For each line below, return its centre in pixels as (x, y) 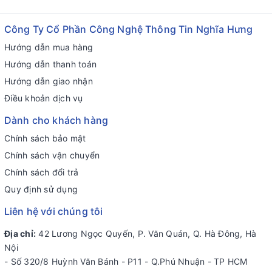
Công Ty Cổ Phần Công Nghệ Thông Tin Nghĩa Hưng (129, 29)
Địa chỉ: (20, 233)
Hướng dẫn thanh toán (50, 64)
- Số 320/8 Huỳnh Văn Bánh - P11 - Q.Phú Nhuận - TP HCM (126, 261)
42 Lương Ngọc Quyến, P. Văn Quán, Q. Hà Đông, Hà (146, 233)
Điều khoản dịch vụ (44, 98)
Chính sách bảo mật (45, 138)
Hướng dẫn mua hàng (49, 47)
